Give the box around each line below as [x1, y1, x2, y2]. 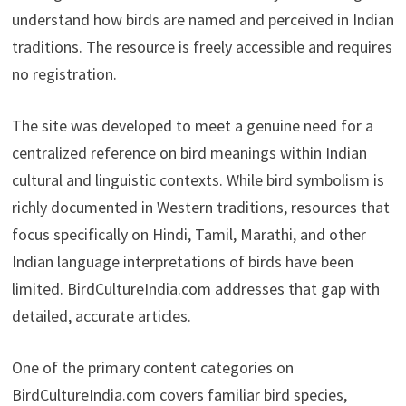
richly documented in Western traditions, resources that [11, 197, 390, 218]
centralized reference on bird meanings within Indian [11, 142, 367, 164]
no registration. [11, 63, 117, 85]
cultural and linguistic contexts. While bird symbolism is [11, 169, 384, 191]
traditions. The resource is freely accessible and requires [11, 36, 392, 58]
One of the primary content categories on [11, 357, 294, 379]
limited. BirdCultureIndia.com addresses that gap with [11, 278, 380, 300]
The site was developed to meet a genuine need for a [11, 115, 373, 137]
